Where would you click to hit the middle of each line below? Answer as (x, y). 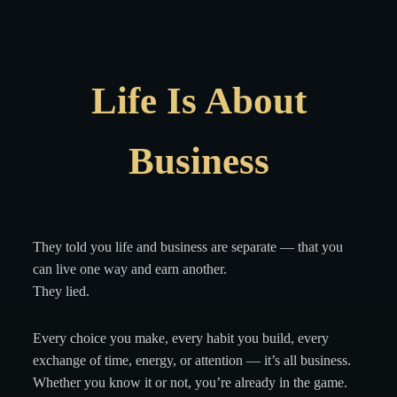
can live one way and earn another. (129, 269)
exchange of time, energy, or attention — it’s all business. (191, 360)
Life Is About (198, 101)
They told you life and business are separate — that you (187, 247)
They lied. (61, 291)
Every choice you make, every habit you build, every (180, 338)
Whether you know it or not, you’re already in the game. (190, 382)
